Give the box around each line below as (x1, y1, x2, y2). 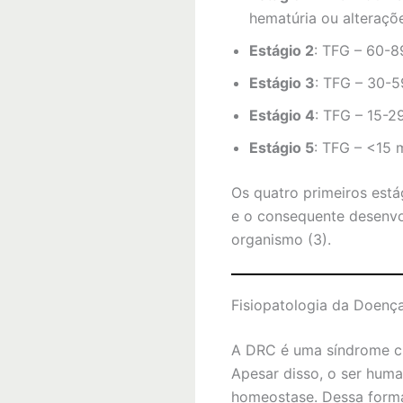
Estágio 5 (249, 138, 314, 157)
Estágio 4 (249, 105, 315, 124)
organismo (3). (231, 229, 331, 248)
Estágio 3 (249, 73, 315, 92)
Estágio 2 (249, 40, 314, 59)
